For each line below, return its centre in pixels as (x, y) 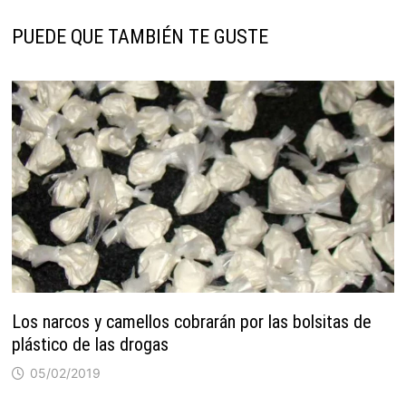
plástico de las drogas (91, 345)
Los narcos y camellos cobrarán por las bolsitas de (192, 322)
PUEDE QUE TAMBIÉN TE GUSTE (140, 37)
